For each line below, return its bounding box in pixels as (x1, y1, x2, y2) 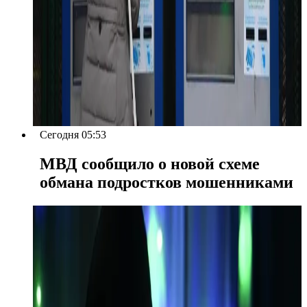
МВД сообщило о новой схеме (40, 154, 260, 173)
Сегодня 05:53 (40, 128, 106, 140)
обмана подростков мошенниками (40, 173, 293, 191)
